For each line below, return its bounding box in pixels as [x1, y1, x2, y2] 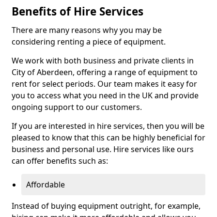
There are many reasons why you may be [12, 25, 162, 35]
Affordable [26, 179, 65, 190]
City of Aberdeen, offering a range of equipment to [12, 67, 198, 77]
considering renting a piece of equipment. [12, 36, 166, 47]
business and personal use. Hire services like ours [12, 144, 194, 155]
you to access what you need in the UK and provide [12, 90, 199, 101]
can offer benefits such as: [12, 155, 108, 166]
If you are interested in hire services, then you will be [12, 121, 204, 131]
